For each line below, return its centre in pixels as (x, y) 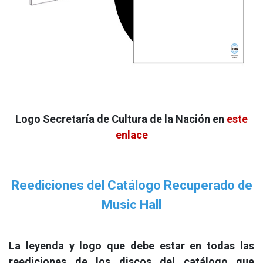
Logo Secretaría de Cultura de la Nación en (121, 119)
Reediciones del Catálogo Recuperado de (131, 185)
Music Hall (131, 205)
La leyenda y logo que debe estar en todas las (131, 246)
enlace (131, 135)
